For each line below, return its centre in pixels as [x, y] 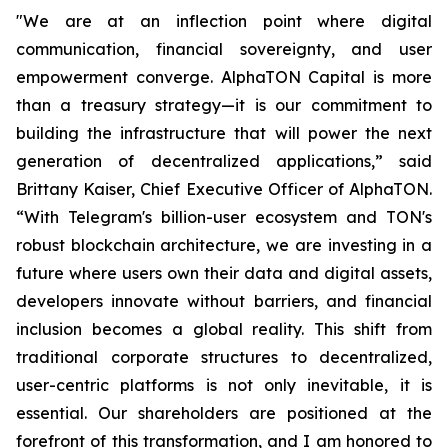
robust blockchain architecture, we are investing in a [224, 245]
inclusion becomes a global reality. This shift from [224, 329]
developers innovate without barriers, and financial [224, 301]
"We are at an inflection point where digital [224, 21]
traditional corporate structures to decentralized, [224, 357]
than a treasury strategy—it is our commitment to [224, 105]
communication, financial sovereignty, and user [224, 49]
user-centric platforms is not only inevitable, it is [224, 385]
